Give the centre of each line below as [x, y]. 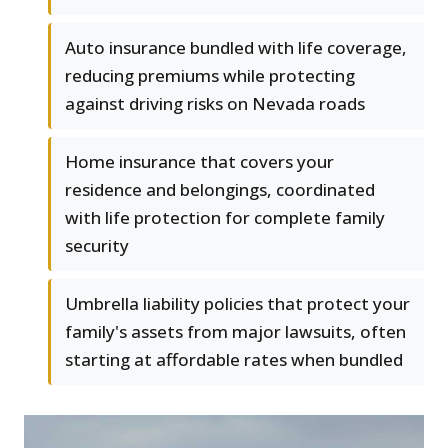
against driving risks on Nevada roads [215, 104]
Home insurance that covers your [199, 162]
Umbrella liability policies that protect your [237, 304]
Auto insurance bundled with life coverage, [236, 48]
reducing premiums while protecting [210, 76]
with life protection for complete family [225, 218]
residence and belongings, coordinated [220, 190]
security [97, 246]
